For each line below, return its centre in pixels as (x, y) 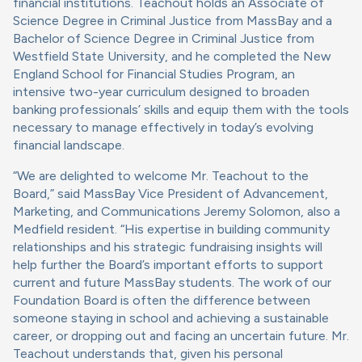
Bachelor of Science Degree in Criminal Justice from (164, 39)
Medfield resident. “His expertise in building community (171, 229)
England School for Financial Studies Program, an (154, 74)
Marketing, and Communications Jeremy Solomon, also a (177, 212)
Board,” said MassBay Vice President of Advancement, (170, 194)
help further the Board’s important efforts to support (168, 265)
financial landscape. (69, 145)
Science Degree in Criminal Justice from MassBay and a (173, 21)
